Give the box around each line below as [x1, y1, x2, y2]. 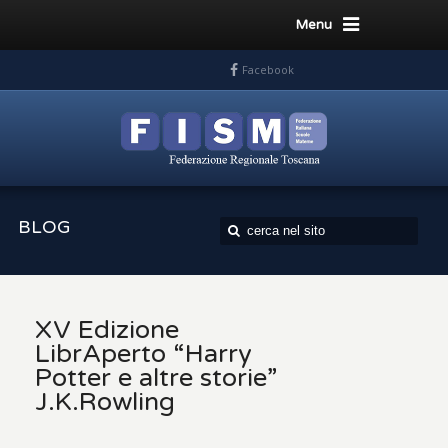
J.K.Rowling [35, 387, 176, 417]
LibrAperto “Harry [35, 339, 253, 369]
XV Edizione [35, 315, 180, 345]
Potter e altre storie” [35, 363, 278, 393]
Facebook [242, 62, 294, 77]
